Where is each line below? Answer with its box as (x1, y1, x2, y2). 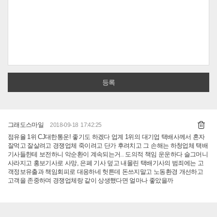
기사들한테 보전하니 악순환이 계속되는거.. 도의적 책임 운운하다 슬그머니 (8, 150, 208, 158)
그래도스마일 (8, 121, 44, 129)
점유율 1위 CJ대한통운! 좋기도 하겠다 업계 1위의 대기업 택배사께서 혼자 (8, 133, 205, 140)
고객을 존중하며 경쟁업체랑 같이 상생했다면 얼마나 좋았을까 (8, 176, 173, 184)
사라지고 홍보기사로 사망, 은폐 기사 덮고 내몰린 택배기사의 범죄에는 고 (8, 159, 204, 167)
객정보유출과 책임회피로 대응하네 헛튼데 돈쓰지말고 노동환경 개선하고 (8, 168, 203, 175)
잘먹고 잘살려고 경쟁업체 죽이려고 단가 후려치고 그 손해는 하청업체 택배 (8, 141, 208, 149)
